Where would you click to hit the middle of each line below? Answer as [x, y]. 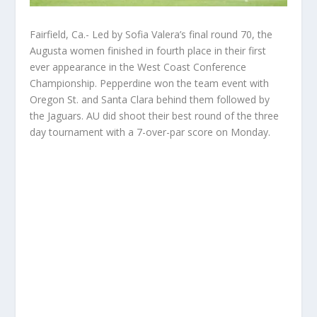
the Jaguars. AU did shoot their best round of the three [155, 116]
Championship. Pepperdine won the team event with [150, 83]
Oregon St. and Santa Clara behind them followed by [150, 100]
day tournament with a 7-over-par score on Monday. [150, 132]
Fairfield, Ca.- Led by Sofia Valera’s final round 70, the [151, 35]
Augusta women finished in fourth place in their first [148, 51]
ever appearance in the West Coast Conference [138, 67]
